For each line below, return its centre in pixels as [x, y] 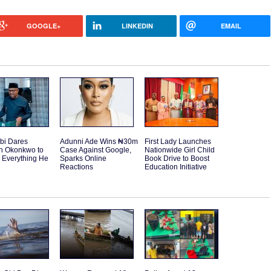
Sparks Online [83, 159]
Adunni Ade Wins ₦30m [99, 142]
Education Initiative [176, 167]
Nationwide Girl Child [180, 150]
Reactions [77, 167]
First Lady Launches [178, 142]
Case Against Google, [96, 150]
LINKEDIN [137, 26]
